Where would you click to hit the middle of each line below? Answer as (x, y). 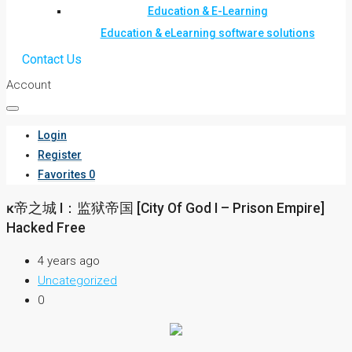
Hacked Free (46, 227)
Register (60, 155)
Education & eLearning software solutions (207, 33)
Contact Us (52, 59)
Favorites (62, 174)
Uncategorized (77, 281)
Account (29, 85)
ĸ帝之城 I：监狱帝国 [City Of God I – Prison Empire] (165, 208)
